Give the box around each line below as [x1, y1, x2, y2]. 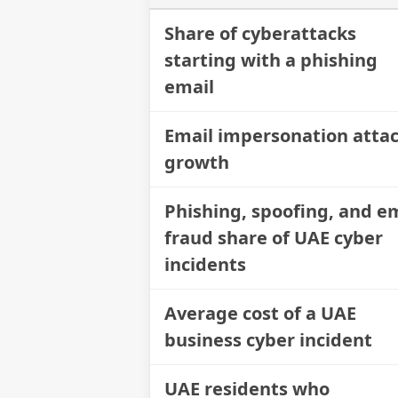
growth [164, 149, 229, 174]
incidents [164, 251, 246, 276]
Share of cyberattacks [164, 20, 356, 45]
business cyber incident [164, 327, 372, 352]
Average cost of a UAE [164, 300, 356, 325]
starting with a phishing [164, 47, 378, 72]
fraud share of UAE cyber [164, 225, 383, 250]
